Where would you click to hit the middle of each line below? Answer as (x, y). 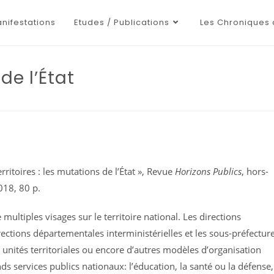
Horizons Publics (208, 172)
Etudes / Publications (121, 22)
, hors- (255, 172)
